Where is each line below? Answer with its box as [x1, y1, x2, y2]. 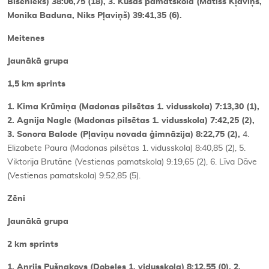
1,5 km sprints [7, 79, 65, 88]
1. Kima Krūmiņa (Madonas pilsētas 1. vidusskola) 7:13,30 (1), [7, 102, 259, 111]
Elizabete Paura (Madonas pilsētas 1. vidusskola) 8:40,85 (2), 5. [7, 144, 246, 153]
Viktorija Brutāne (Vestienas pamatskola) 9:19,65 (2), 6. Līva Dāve [7, 157, 257, 166]
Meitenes [7, 34, 44, 43]
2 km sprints [7, 240, 58, 249]
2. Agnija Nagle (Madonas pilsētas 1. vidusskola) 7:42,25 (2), [7, 116, 255, 125]
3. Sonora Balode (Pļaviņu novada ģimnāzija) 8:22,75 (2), [7, 130, 243, 139]
